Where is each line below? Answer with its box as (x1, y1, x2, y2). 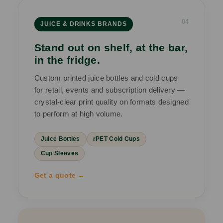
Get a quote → (34, 171, 85, 180)
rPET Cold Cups (93, 135, 140, 143)
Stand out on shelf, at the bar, (34, 42, 188, 54)
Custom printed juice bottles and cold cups (34, 74, 178, 83)
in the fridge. (34, 54, 101, 66)
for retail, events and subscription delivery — (34, 86, 185, 95)
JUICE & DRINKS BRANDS (40, 20, 127, 28)
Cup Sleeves (40, 150, 79, 157)
